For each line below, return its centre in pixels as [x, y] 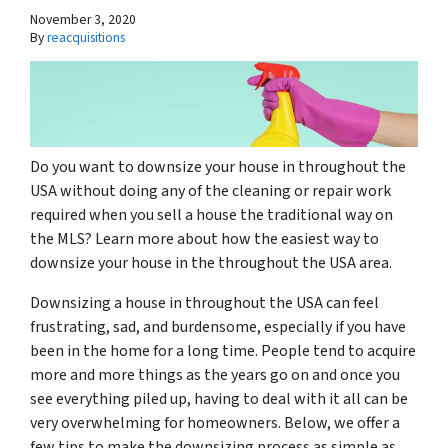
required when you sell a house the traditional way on [211, 215]
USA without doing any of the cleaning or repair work [210, 191]
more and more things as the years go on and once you [215, 375]
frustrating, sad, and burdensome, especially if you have [218, 327]
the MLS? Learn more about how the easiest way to [204, 239]
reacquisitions [86, 38]
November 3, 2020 [83, 20]
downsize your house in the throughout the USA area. [212, 263]
